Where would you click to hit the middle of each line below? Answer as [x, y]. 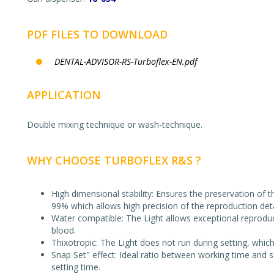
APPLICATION [64, 95]
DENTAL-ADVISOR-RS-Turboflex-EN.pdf [126, 61]
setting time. [76, 267]
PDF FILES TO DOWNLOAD [97, 34]
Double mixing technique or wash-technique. [115, 124]
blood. [64, 230]
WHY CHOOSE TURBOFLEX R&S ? [114, 160]
